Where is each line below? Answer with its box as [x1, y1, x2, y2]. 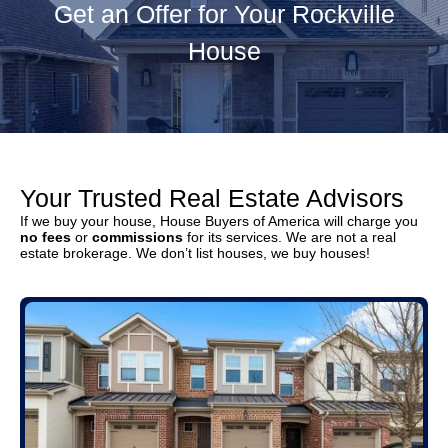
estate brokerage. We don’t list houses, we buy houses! [20, 245, 370, 262]
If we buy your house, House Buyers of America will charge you [20, 213, 418, 230]
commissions [92, 229, 183, 246]
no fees [20, 229, 71, 246]
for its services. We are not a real [183, 229, 396, 246]
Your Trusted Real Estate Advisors [20, 184, 404, 213]
